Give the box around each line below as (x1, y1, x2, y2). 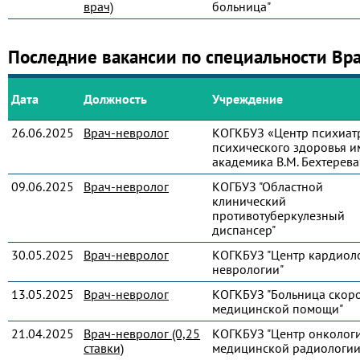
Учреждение (212, 91, 283, 107)
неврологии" (212, 261, 284, 277)
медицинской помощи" (212, 301, 343, 317)
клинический (212, 193, 286, 209)
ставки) (84, 340, 124, 356)
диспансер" (212, 222, 276, 238)
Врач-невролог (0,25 (84, 325, 200, 342)
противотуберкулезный (212, 207, 345, 223)
